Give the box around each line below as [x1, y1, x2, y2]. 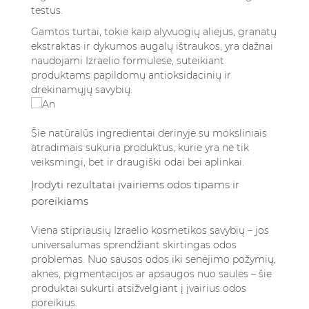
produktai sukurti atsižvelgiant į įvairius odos [31, 282, 246, 295]
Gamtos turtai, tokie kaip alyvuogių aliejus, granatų [31, 26, 277, 38]
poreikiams [31, 195, 88, 208]
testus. [31, 4, 63, 17]
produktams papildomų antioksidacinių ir [31, 69, 231, 81]
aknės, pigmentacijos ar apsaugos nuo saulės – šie [31, 268, 272, 280]
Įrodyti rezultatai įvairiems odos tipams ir [31, 178, 239, 191]
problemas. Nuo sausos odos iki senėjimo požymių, [31, 253, 276, 266]
